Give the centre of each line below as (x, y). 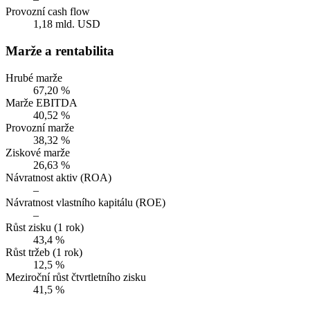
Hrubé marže (34, 77)
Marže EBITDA (42, 102)
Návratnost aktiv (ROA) (58, 177)
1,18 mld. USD (67, 24)
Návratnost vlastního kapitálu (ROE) (85, 202)
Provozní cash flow (48, 12)
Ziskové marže (38, 152)
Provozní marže (40, 127)
